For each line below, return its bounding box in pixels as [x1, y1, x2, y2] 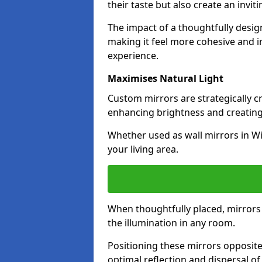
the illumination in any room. [108, 216, 235, 229]
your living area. [108, 143, 178, 156]
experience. [108, 49, 158, 62]
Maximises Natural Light [108, 72, 223, 85]
